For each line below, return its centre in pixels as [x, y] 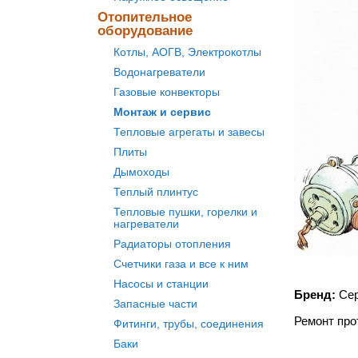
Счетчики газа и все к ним [181, 264]
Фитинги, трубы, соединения [189, 324]
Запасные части [155, 304]
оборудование [145, 31]
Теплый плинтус [156, 192]
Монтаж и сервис [162, 112]
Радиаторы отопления [172, 244]
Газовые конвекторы [167, 92]
